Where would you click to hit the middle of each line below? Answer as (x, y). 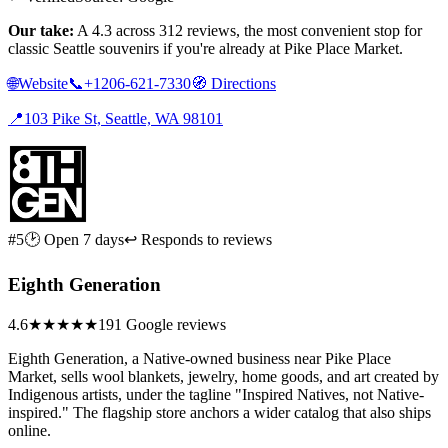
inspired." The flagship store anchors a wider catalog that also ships (219, 412)
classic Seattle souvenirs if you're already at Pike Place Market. (205, 49)
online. (29, 430)
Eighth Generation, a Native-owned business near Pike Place (199, 358)
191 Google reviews (162, 324)
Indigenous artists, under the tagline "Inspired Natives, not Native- (216, 394)
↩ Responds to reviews (198, 240)
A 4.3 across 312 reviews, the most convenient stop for (248, 31)
